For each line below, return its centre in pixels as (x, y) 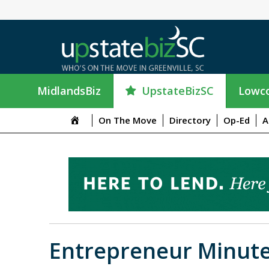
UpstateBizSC (178, 90)
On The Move (127, 120)
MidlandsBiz (69, 91)
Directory (190, 120)
